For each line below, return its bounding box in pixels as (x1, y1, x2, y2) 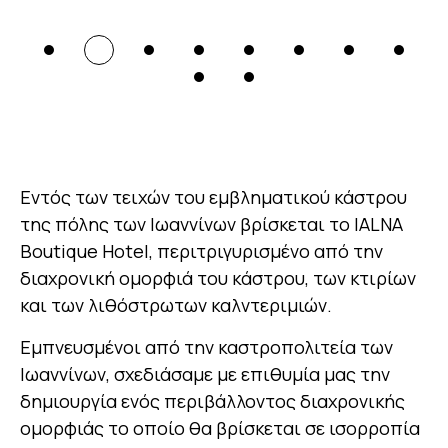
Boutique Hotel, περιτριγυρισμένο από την (20, 239, 383, 264)
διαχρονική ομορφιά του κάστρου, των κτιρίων (20, 266, 416, 291)
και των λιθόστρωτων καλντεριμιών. (20, 293, 332, 318)
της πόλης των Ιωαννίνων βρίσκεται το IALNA (20, 212, 403, 237)
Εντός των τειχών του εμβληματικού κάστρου (20, 185, 407, 210)
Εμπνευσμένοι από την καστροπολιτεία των (20, 335, 393, 360)
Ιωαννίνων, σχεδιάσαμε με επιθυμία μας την (20, 362, 390, 387)
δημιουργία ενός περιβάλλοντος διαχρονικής (20, 389, 405, 414)
